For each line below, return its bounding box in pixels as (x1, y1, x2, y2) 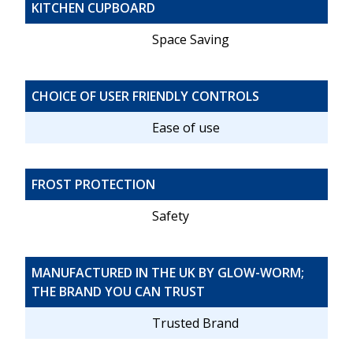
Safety (152, 207, 190, 225)
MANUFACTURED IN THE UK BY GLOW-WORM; (32, 264, 304, 282)
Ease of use (152, 119, 221, 137)
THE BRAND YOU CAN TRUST (32, 283, 205, 301)
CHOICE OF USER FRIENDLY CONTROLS (32, 87, 259, 106)
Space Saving (152, 31, 230, 49)
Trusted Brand (152, 314, 240, 333)
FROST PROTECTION (32, 176, 155, 194)
